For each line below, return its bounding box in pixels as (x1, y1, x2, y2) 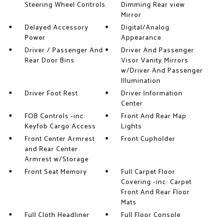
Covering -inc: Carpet (121, 177, 192, 188)
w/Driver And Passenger (121, 65, 203, 77)
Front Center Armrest (24, 134, 95, 145)
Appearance (121, 32, 162, 44)
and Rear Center (24, 144, 78, 155)
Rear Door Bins (24, 55, 75, 67)
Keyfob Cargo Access (24, 121, 96, 133)
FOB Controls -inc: (24, 111, 86, 123)
